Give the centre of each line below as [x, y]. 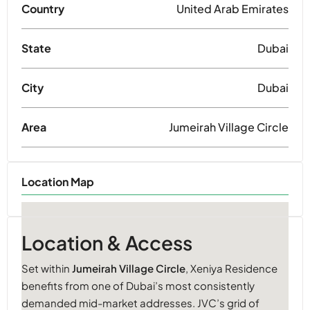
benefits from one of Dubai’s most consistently [138, 286]
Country [43, 9]
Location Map [58, 182]
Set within [47, 268]
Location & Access [107, 243]
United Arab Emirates [232, 9]
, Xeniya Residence [231, 268]
